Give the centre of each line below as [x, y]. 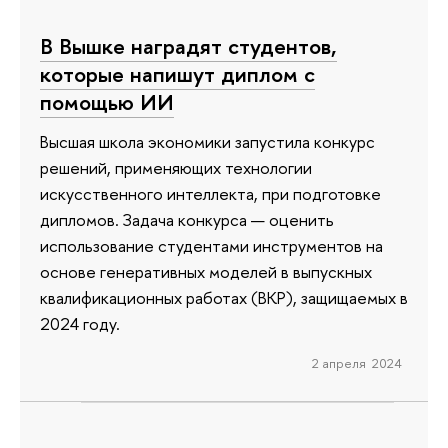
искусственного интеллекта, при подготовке [210, 194]
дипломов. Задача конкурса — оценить [187, 220]
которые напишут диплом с [177, 73]
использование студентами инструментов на [211, 246]
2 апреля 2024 [356, 363]
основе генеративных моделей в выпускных [206, 272]
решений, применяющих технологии [176, 168]
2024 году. [80, 324]
